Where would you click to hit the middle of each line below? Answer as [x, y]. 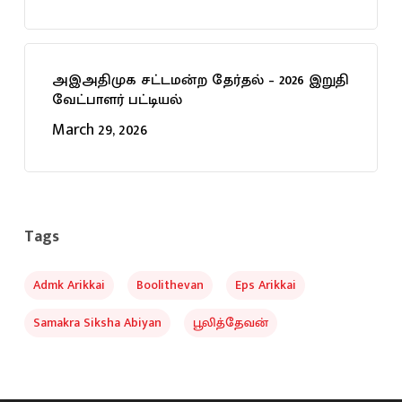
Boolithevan [170, 285]
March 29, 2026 [99, 131]
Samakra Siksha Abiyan [97, 323]
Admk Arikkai [69, 285]
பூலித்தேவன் [230, 323]
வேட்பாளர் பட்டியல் [117, 100]
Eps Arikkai [265, 285]
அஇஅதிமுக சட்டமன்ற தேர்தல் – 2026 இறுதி [200, 81]
